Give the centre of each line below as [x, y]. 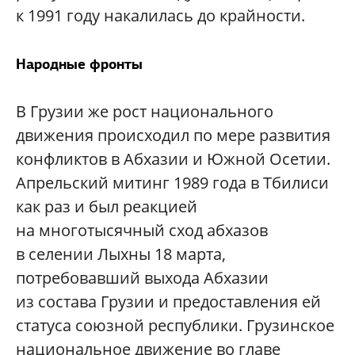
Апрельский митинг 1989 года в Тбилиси [172, 183]
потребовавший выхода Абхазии [142, 278]
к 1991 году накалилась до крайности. [160, 16]
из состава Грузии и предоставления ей [168, 302]
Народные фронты [79, 64]
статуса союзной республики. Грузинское [175, 326]
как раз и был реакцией [107, 207]
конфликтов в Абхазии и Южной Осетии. [173, 159]
